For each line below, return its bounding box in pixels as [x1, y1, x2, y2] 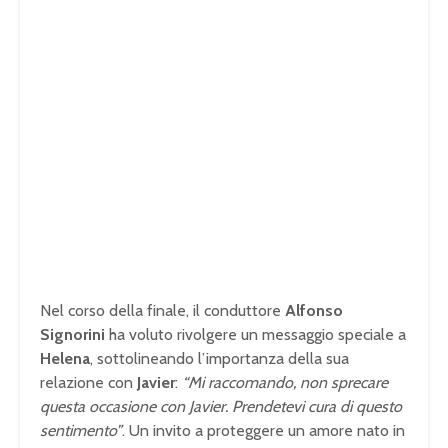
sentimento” [40, 421, 122, 441]
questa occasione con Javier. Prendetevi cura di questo [40, 397, 402, 417]
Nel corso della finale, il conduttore [40, 301, 285, 321]
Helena [40, 349, 90, 369]
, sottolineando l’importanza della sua [90, 349, 349, 369]
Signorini [40, 325, 105, 345]
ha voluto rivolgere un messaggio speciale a [105, 325, 406, 345]
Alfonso [285, 301, 343, 321]
